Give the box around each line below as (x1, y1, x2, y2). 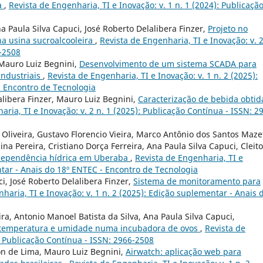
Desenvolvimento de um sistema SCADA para (79, 58, 257, 69)
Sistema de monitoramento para (133, 175, 261, 187)
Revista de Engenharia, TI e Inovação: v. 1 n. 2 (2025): (48, 69, 258, 81)
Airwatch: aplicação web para (126, 245, 241, 257)
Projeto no (208, 22, 248, 34)
